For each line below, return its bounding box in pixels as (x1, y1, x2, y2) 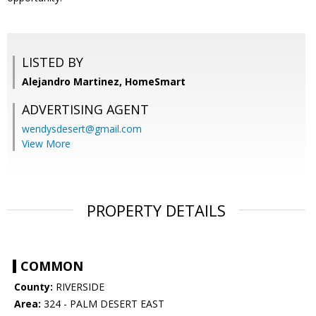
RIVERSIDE (53, 280, 104, 294)
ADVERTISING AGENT (22, 101, 149, 119)
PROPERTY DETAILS (87, 200, 226, 221)
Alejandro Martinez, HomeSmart (22, 75, 186, 89)
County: (14, 280, 53, 294)
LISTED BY (22, 54, 83, 71)
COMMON (20, 257, 83, 275)
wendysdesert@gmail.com (22, 122, 142, 136)
